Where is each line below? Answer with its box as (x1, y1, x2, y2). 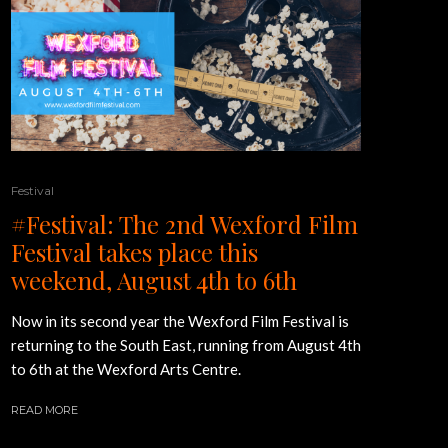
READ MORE (11, 403, 78, 417)
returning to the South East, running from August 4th (11, 336, 361, 354)
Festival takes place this (11, 236, 258, 268)
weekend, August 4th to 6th (11, 264, 297, 296)
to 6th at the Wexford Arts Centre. (11, 360, 241, 378)
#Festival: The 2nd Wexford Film (11, 208, 358, 240)
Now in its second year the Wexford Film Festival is (11, 312, 349, 330)
